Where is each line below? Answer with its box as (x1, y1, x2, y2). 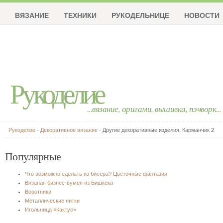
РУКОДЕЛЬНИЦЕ (111, 10, 169, 20)
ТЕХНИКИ (64, 10, 97, 20)
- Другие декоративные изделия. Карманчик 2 (98, 127, 214, 133)
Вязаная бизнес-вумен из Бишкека (25, 180, 113, 186)
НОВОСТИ (184, 10, 220, 20)
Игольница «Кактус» (25, 207, 76, 213)
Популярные (5, 149, 61, 163)
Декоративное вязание (40, 127, 98, 133)
